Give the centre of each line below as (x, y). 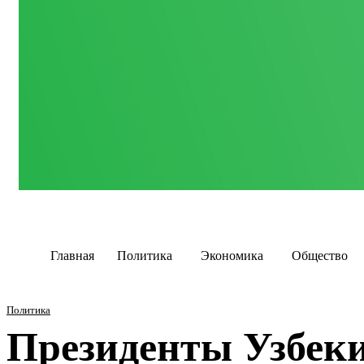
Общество (320, 256)
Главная (72, 256)
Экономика (232, 256)
